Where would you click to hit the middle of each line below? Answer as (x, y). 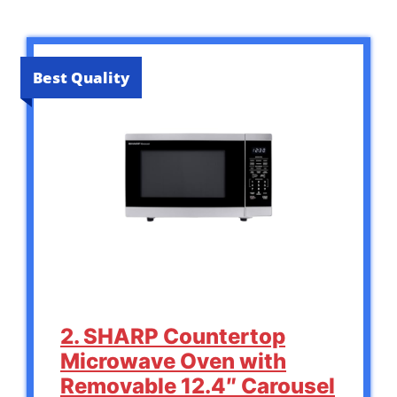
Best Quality (81, 78)
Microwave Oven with (173, 361)
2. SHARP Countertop (173, 336)
